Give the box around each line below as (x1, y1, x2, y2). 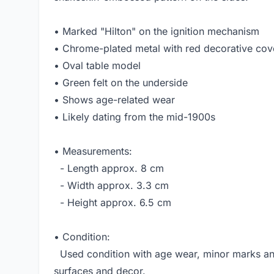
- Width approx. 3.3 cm (54, 179, 169, 192)
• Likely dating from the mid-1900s (54, 111, 215, 124)
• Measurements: (54, 145, 132, 158)
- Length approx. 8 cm (54, 162, 164, 175)
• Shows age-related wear (54, 94, 175, 106)
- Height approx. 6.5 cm (54, 196, 171, 209)
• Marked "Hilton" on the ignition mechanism (54, 25, 259, 38)
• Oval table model (54, 59, 141, 72)
